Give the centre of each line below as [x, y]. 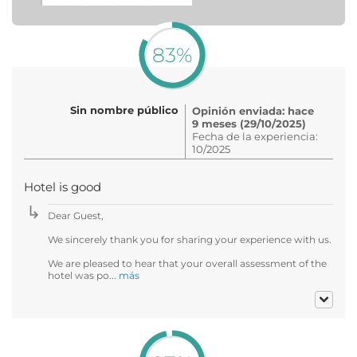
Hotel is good [63, 187]
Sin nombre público [124, 110]
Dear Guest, [76, 215]
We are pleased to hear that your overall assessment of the [187, 263]
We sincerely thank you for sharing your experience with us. [190, 239]
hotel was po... [83, 275]
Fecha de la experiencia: [255, 136]
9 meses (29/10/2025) [249, 123]
